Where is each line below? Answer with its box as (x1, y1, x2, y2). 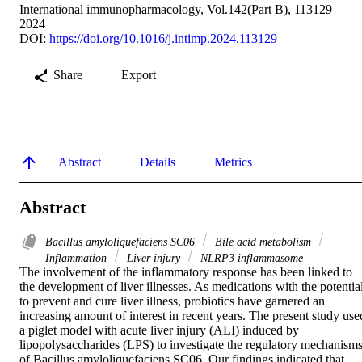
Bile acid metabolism (212, 235, 314, 249)
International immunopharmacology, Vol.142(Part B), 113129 (19, 2, 332, 16)
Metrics (214, 154, 252, 169)
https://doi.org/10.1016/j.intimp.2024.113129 (49, 31, 277, 45)
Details (140, 154, 175, 169)
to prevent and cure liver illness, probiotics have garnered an (19, 294, 325, 309)
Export (121, 67, 156, 82)
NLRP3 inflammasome (197, 251, 303, 265)
